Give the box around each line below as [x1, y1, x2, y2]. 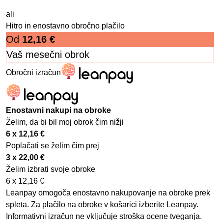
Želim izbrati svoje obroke [6, 165, 95, 174]
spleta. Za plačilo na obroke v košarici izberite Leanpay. [6, 200, 198, 209]
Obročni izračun [6, 68, 61, 77]
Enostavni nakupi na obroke [6, 106, 111, 115]
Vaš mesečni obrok [6, 49, 89, 60]
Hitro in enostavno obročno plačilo [6, 22, 125, 30]
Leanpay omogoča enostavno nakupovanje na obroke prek [6, 189, 210, 197]
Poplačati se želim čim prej [6, 141, 99, 150]
